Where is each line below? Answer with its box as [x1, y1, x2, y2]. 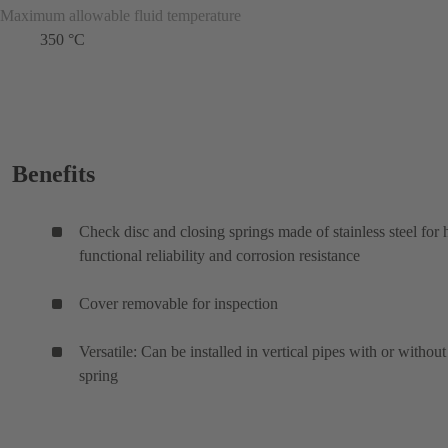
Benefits [12, 160, 95, 187]
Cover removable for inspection [79, 294, 278, 312]
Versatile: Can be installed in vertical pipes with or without [79, 342, 446, 360]
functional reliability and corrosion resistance [79, 246, 360, 264]
